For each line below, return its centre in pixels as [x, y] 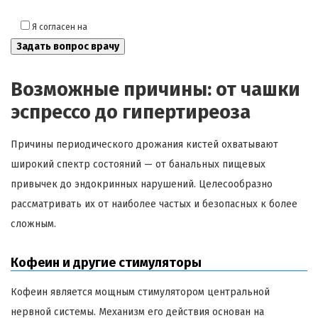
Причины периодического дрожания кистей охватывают [144, 145]
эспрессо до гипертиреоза [131, 113]
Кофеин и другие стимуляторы [106, 263]
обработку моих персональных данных [168, 27]
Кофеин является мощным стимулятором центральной [140, 292]
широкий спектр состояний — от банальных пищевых [138, 165]
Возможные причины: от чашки [155, 90]
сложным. [33, 224]
